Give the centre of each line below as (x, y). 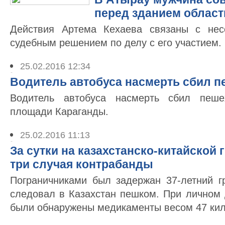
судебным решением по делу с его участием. (116, 43)
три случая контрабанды (82, 164)
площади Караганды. (59, 111)
